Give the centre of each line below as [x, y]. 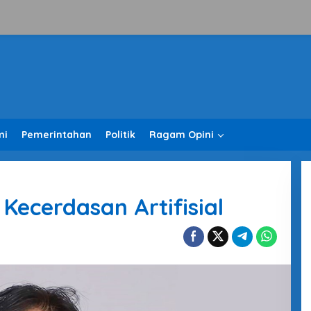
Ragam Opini [182, 135]
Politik [120, 135]
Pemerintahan [57, 135]
